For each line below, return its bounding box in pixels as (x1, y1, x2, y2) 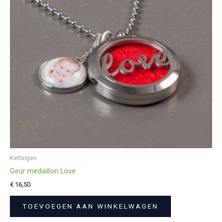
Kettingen (10, 154, 37, 162)
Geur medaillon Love (10, 166, 76, 175)
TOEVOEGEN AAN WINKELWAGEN (22, 202, 159, 210)
